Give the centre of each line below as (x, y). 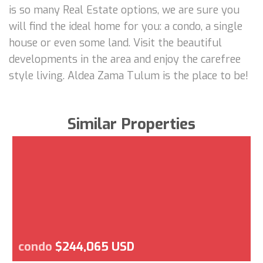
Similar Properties (131, 124)
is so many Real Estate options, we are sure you (124, 10)
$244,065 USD (95, 247)
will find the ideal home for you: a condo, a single (126, 26)
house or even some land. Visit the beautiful (115, 43)
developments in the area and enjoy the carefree (125, 59)
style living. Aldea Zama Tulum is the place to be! (129, 75)
